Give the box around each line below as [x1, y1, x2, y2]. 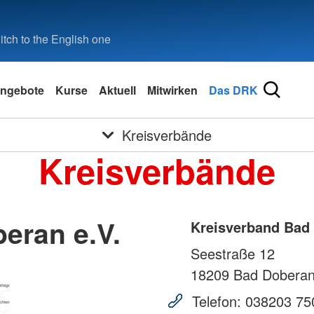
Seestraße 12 [191, 243, 275, 264]
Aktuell [99, 81, 136, 98]
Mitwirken [147, 81, 198, 98]
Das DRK [209, 81, 258, 98]
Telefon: [188, 291, 245, 312]
